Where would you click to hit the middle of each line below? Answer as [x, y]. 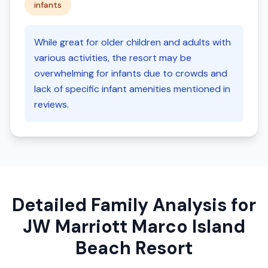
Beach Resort [134, 248]
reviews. [51, 104]
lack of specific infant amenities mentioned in [132, 89]
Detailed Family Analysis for [134, 205]
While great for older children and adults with [133, 42]
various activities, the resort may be [113, 58]
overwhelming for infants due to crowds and [131, 73]
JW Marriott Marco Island [134, 226]
